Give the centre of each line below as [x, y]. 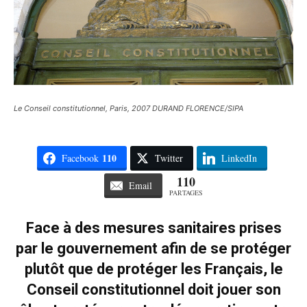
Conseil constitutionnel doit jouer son [153, 290]
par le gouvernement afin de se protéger [153, 249]
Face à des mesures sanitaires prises [153, 228]
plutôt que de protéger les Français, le [153, 269]
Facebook [80, 158]
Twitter [169, 158]
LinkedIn [239, 158]
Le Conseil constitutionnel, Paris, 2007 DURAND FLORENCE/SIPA [128, 109]
